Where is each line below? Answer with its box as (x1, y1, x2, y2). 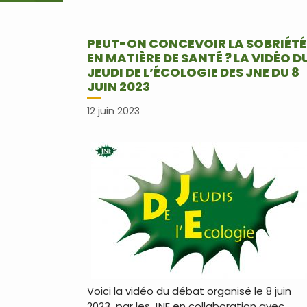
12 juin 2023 (87, 104, 140, 119)
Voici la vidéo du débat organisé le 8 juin (87, 284, 291, 299)
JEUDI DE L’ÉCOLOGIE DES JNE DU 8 (87, 64, 299, 81)
